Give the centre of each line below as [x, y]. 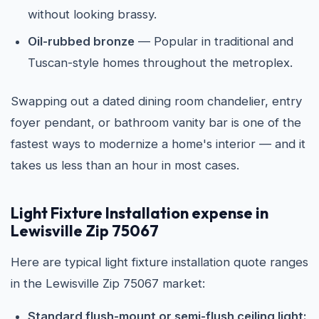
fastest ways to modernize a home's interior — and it [158, 144]
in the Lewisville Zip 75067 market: [108, 283]
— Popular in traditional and [214, 41]
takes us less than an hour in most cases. [125, 165]
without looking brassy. [92, 14]
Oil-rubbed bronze [81, 41]
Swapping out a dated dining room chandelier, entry [156, 101]
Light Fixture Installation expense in [140, 213]
